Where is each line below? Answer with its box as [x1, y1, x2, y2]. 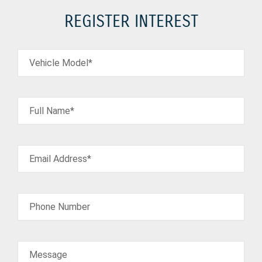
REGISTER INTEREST [64, 11, 198, 32]
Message [29, 249, 67, 260]
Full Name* [29, 105, 74, 116]
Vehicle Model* [29, 57, 92, 68]
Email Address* [29, 153, 91, 164]
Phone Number [29, 201, 90, 212]
